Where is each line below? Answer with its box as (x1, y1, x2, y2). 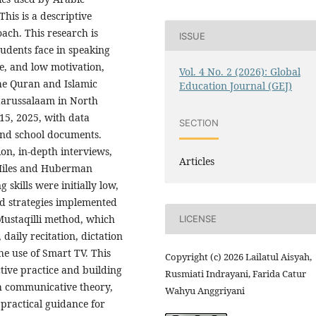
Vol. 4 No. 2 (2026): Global (179, 65, 301, 79)
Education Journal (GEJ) (179, 79, 293, 93)
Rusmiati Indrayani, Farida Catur (165, 267, 306, 280)
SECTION (179, 116, 219, 128)
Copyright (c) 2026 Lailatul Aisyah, (165, 250, 312, 263)
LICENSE (179, 213, 217, 225)
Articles (179, 154, 215, 168)
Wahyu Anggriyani (165, 284, 245, 297)
